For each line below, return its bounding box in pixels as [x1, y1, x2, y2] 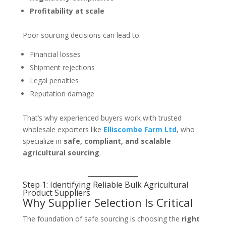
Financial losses [29, 49, 81, 59]
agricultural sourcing [22, 148, 99, 157]
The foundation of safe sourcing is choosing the [22, 214, 182, 223]
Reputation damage [29, 89, 94, 98]
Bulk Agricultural [124, 179, 188, 190]
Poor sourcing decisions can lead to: [22, 30, 141, 40]
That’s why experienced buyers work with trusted [22, 113, 182, 123]
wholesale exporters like [22, 125, 103, 134]
